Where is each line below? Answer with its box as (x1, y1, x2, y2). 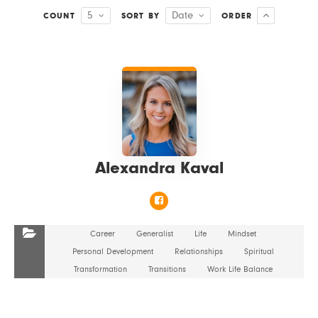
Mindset (227, 229, 256, 238)
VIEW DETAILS (125, 50, 193, 63)
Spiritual (243, 246, 274, 256)
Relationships (174, 246, 223, 256)
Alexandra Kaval (94, 157, 224, 177)
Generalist (136, 229, 173, 238)
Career (89, 229, 115, 238)
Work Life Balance (207, 264, 273, 274)
